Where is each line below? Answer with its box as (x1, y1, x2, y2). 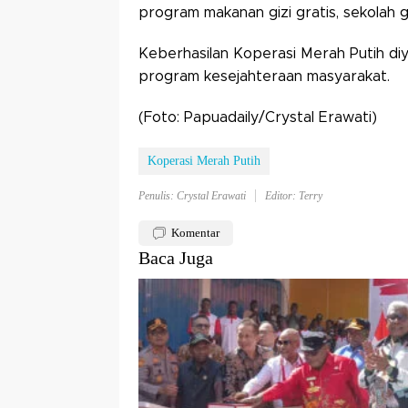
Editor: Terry (265, 189, 322, 203)
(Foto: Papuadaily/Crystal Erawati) (138, 110, 377, 126)
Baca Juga (138, 248, 213, 269)
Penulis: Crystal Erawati (138, 189, 246, 203)
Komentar (171, 226, 219, 240)
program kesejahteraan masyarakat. (138, 69, 390, 85)
